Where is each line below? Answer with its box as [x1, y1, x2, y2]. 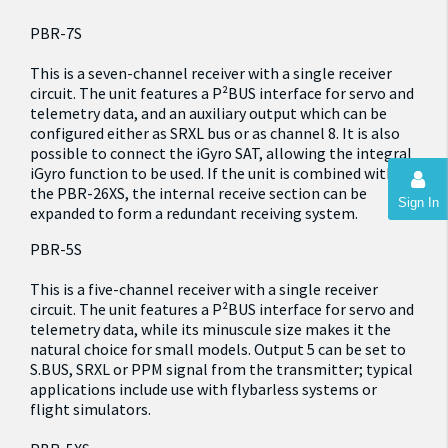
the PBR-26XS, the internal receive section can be [30, 183, 367, 203]
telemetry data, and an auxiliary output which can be [30, 103, 387, 123]
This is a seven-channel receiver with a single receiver [30, 63, 392, 83]
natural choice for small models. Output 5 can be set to [30, 339, 406, 359]
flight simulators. [30, 399, 151, 419]
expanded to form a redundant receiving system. [30, 203, 358, 223]
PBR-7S [30, 23, 82, 43]
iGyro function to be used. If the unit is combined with [30, 163, 395, 183]
